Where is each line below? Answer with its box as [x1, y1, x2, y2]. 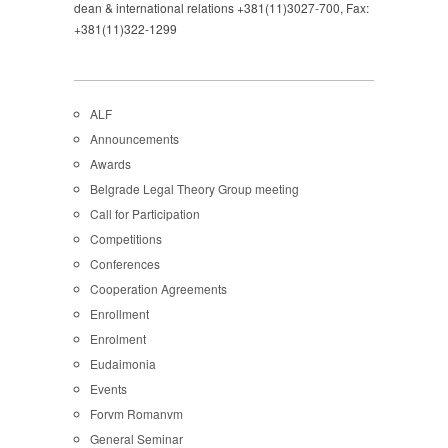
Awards [90, 154, 131, 172]
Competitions [90, 229, 162, 247]
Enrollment [90, 304, 149, 322]
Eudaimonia [90, 354, 156, 372]
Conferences [90, 254, 160, 272]
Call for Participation [90, 204, 200, 222]
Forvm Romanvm [90, 404, 183, 422]
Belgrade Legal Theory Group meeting [90, 179, 299, 197]
